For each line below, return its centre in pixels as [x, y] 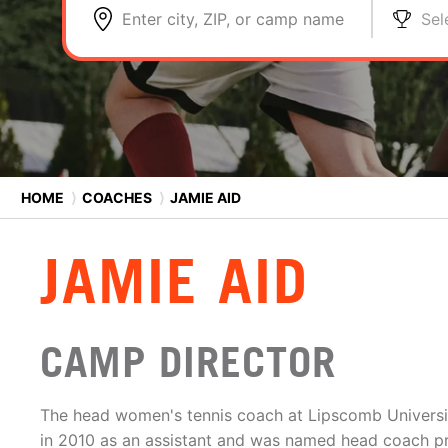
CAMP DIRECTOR [188, 362]
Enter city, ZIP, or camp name [233, 19]
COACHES [117, 197]
